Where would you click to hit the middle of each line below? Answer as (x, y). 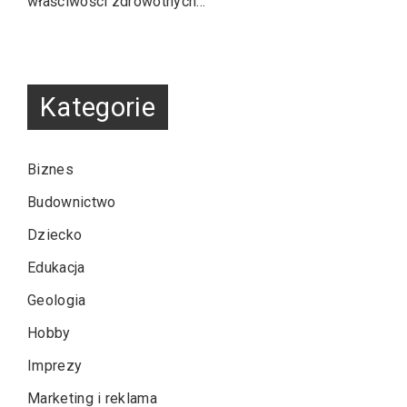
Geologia (57, 300)
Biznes (50, 169)
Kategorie (98, 108)
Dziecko (55, 234)
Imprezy (55, 365)
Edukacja (56, 267)
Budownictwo (72, 202)
